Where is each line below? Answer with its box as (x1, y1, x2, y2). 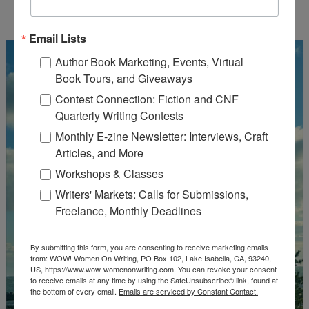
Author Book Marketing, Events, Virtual (55, 53, 243, 70)
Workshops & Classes (55, 165, 163, 181)
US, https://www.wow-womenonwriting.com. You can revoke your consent (30, 263, 277, 275)
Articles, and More (55, 144, 143, 161)
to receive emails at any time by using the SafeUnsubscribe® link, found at (30, 274, 278, 286)
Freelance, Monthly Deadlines (55, 202, 201, 219)
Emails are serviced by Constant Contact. (119, 285, 258, 297)
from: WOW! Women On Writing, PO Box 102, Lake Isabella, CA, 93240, (30, 252, 271, 263)
